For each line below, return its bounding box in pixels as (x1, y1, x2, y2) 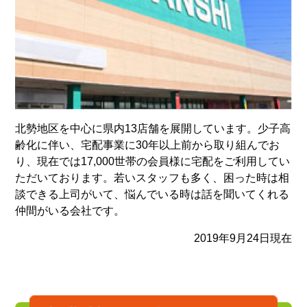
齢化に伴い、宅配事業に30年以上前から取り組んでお (15, 139, 280, 151)
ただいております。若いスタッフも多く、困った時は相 (15, 172, 290, 184)
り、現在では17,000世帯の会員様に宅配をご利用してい (15, 156, 291, 168)
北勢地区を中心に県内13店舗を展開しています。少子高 (15, 123, 291, 135)
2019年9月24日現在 (193, 232, 292, 245)
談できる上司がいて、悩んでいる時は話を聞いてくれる (15, 188, 290, 201)
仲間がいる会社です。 (15, 205, 125, 217)
